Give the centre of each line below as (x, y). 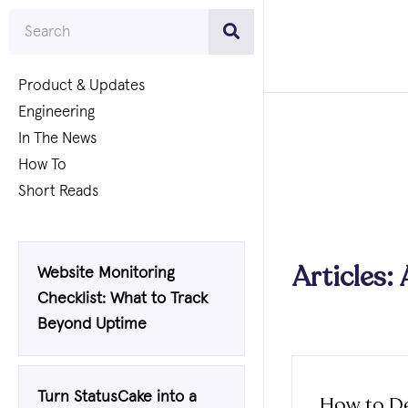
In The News (57, 139)
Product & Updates (82, 86)
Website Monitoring (106, 273)
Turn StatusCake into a (117, 397)
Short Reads (58, 192)
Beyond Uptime (92, 324)
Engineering (56, 112)
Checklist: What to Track (122, 299)
